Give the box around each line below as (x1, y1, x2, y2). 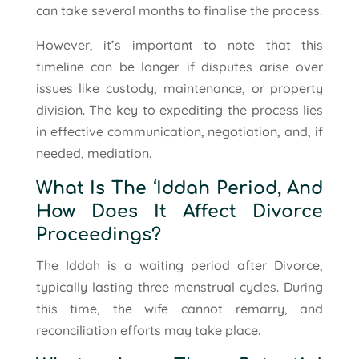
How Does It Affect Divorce (35, 201, 324, 221)
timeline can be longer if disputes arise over (35, 58, 324, 75)
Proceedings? (35, 224, 161, 244)
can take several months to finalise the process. (35, 2, 322, 18)
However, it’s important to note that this (35, 36, 324, 53)
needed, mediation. (35, 144, 151, 161)
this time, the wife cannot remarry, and (35, 300, 324, 317)
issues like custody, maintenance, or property (35, 79, 324, 96)
